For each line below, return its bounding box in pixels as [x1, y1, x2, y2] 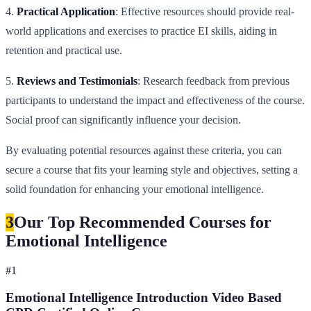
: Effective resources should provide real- [115, 6, 294, 18]
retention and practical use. [6, 44, 122, 57]
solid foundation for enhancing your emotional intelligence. [6, 183, 264, 196]
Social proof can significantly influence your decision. [6, 114, 241, 126]
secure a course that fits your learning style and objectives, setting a [6, 164, 298, 176]
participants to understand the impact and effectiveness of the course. [6, 94, 305, 107]
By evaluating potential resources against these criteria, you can [6, 144, 282, 157]
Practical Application [17, 6, 115, 18]
